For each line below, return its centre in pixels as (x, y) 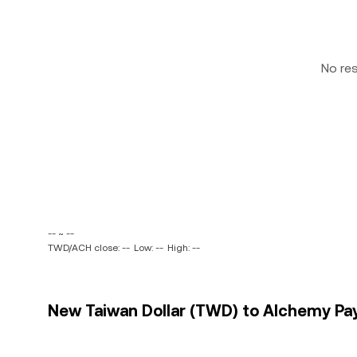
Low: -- (149, 248)
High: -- (184, 248)
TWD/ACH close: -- (89, 248)
